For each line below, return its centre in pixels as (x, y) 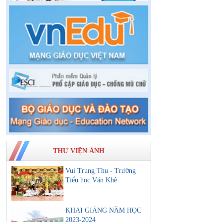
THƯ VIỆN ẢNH (79, 151)
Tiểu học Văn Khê (91, 180)
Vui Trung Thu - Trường (101, 171)
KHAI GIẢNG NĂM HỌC (103, 210)
